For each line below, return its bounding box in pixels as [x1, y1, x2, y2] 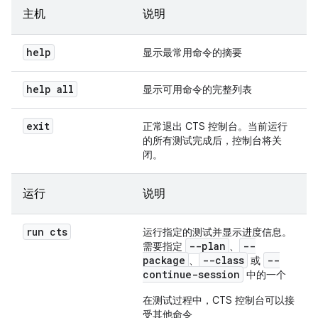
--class [202, 253, 244, 267]
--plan [189, 239, 226, 253]
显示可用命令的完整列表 [143, 83, 252, 96]
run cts [26, 225, 67, 238]
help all [26, 82, 74, 96]
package [143, 253, 185, 267]
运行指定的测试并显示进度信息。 [143, 226, 292, 238]
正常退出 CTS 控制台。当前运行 [143, 120, 287, 133]
